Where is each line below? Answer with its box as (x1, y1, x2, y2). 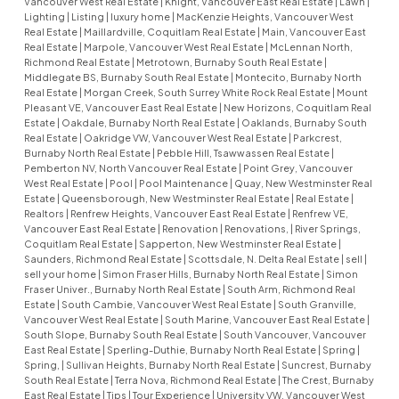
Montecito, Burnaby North (234, 71, 362, 84)
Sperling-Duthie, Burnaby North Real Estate (106, 344, 318, 356)
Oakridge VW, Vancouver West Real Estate (83, 132, 289, 144)
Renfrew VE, (291, 208, 348, 220)
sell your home (23, 268, 98, 281)
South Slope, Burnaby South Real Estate (23, 329, 219, 341)
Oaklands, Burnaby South (240, 117, 367, 129)
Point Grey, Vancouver (242, 162, 353, 175)
